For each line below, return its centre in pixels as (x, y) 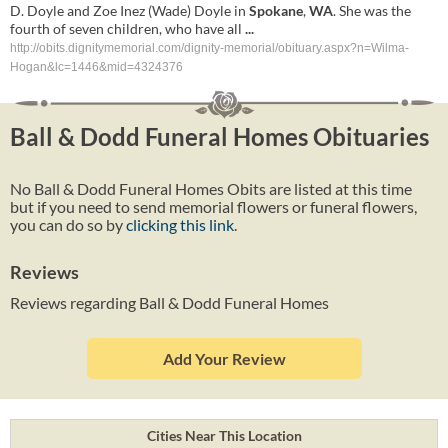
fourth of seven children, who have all (127, 28)
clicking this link (180, 224)
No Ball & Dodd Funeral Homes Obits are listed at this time (211, 188)
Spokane (276, 10)
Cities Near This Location (224, 435)
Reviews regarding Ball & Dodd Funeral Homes (169, 302)
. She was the (372, 10)
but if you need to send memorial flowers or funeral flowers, (213, 206)
